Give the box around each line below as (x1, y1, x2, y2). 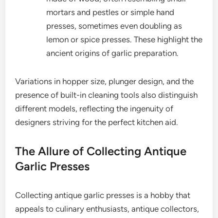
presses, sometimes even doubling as (46, 21, 182, 31)
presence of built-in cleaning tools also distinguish (15, 90, 198, 100)
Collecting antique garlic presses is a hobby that (15, 190, 191, 200)
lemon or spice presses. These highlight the (46, 35, 203, 45)
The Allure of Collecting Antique (15, 144, 187, 159)
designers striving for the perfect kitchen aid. (15, 117, 179, 127)
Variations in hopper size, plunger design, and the (15, 76, 194, 87)
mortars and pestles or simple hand (46, 7, 175, 18)
